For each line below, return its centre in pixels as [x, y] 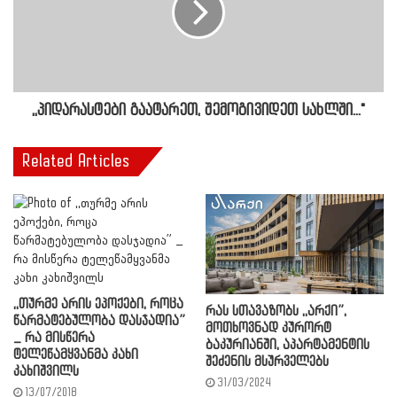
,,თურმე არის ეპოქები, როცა [98, 304]
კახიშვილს [46, 372]
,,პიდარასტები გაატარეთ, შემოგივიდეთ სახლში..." [198, 111]
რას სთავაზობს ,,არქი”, [276, 312]
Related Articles [76, 161]
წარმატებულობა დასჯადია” [99, 321]
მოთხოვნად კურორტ [269, 329]
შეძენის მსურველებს [267, 362]
